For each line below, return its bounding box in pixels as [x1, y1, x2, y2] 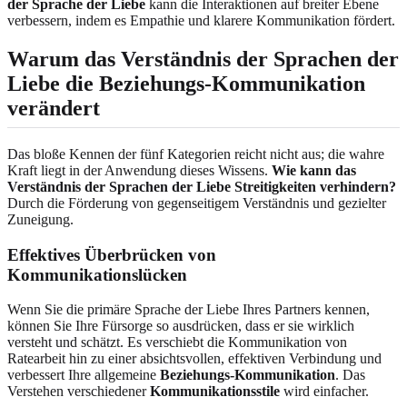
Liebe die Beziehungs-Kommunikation [7, 71, 365, 95]
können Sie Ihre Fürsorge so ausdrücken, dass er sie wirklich [7, 318, 354, 334]
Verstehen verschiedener [7, 383, 150, 400]
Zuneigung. [7, 211, 74, 227]
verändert [7, 95, 100, 120]
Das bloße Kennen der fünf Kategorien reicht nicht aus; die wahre [7, 145, 384, 162]
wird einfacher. [280, 383, 369, 400]
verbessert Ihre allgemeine [7, 367, 160, 383]
